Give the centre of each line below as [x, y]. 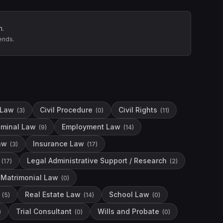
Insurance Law [58, 144]
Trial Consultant [44, 211]
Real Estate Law [53, 194]
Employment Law [91, 127]
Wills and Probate [128, 211]
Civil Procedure [66, 110]
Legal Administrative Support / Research [97, 161]
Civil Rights [138, 110]
